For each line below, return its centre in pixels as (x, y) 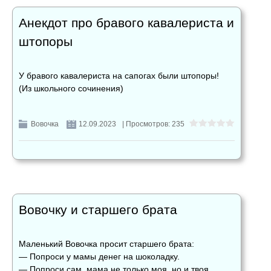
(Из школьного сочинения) (71, 89)
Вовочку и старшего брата (98, 210)
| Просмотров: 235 (153, 124)
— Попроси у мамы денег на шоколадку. (99, 257)
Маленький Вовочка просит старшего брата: (106, 244)
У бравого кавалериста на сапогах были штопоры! (119, 76)
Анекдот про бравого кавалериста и (126, 23)
